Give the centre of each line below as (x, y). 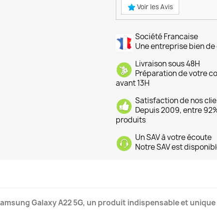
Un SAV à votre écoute (173, 138)
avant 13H (133, 83)
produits (131, 120)
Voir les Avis (154, 7)
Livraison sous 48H (168, 64)
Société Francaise (167, 37)
